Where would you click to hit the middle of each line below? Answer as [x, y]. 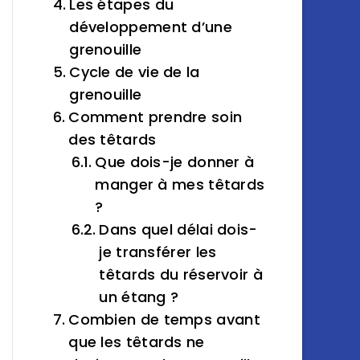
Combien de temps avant [164, 319]
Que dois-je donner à [175, 162]
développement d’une [151, 27]
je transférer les [158, 252]
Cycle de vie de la [135, 72]
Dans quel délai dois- [178, 229]
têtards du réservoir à [181, 274]
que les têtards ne [137, 342]
